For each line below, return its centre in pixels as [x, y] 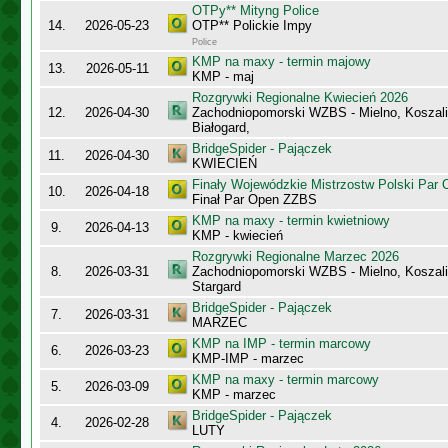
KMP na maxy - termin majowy [281, 61]
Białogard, [221, 127]
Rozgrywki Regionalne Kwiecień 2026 [300, 97]
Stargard [216, 286]
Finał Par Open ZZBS [254, 199]
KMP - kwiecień [237, 235]
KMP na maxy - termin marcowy [285, 379]
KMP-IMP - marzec [248, 358]
